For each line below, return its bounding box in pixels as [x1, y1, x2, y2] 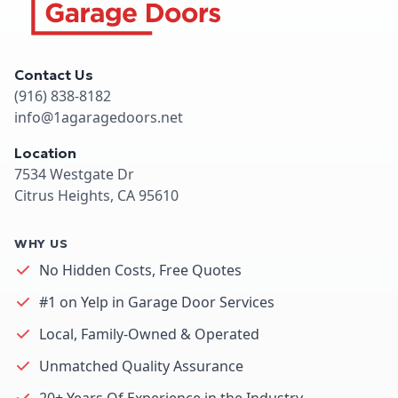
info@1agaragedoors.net [14, 107, 183, 127]
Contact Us [14, 65, 93, 84]
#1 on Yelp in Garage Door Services [39, 291, 275, 312]
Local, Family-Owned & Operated [39, 323, 259, 344]
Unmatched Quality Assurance [39, 355, 243, 376]
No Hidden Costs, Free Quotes [39, 259, 242, 280]
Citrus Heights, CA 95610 [14, 185, 179, 205]
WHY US [14, 235, 68, 251]
